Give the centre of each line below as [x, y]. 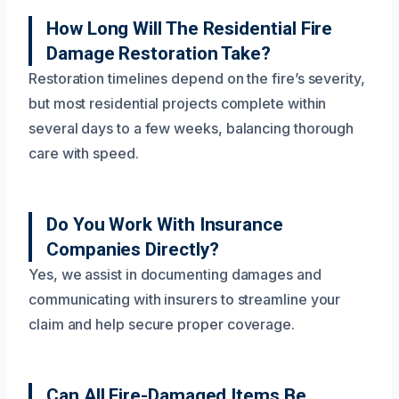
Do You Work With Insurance [165, 224]
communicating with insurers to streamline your [185, 299]
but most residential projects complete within [178, 103]
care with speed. [84, 153]
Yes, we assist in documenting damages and [175, 274]
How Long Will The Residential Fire [190, 28]
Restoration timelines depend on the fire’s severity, [197, 78]
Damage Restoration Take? [159, 53]
